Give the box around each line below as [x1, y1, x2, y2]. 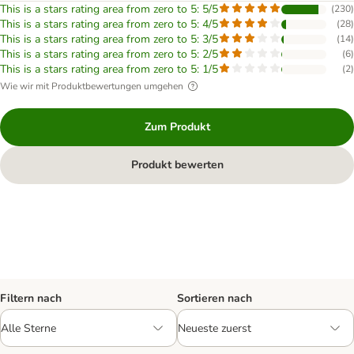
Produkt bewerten [130, 157, 224, 172]
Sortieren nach [177, 291, 252, 306]
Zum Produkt [144, 119, 210, 134]
